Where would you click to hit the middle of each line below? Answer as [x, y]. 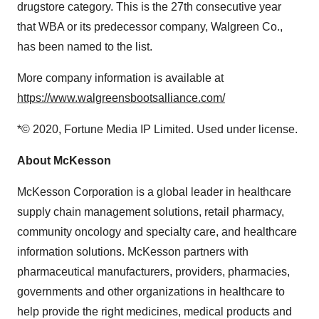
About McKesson [64, 161]
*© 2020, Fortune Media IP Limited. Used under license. [157, 129]
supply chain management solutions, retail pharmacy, [151, 212]
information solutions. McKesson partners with [133, 252]
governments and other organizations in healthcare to [151, 292]
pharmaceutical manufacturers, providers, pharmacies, [153, 272]
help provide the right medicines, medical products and [155, 312]
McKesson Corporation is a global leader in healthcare [154, 192]
